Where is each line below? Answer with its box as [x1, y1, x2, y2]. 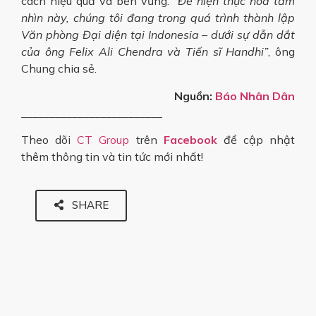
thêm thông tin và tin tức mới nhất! [21, 150, 203, 164]
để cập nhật [217, 133, 295, 147]
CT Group [77, 133, 130, 147]
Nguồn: [174, 88, 215, 103]
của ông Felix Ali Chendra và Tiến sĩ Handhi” [21, 44, 269, 59]
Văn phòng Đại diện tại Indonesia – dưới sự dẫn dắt [21, 28, 295, 42]
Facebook [163, 133, 217, 147]
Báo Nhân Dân [215, 88, 295, 103]
